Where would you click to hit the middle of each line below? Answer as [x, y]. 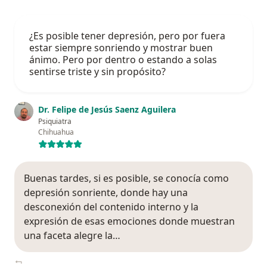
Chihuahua [56, 132]
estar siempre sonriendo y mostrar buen [121, 48]
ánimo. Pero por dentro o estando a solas [123, 60]
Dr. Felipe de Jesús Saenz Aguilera [107, 110]
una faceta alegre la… [72, 236]
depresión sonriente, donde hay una [106, 193]
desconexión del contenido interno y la [111, 207]
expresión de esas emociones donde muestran [129, 221]
